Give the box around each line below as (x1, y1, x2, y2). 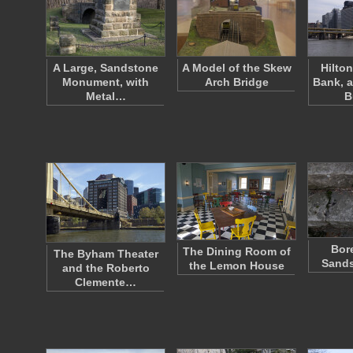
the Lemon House (188, 259, 284, 272)
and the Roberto (61, 262, 150, 274)
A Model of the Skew (181, 61, 292, 74)
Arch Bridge (204, 76, 269, 88)
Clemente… (75, 276, 136, 288)
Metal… (85, 90, 126, 102)
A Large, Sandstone (53, 61, 158, 74)
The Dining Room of (182, 245, 291, 258)
